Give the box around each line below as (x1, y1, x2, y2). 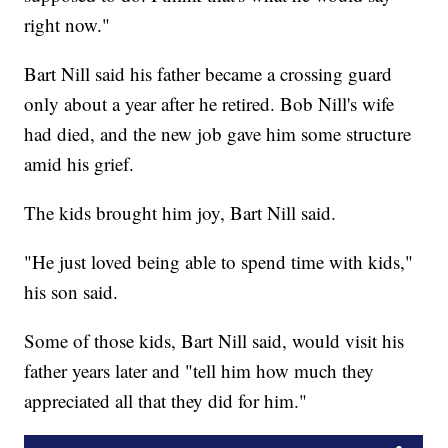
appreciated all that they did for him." (24, 388, 308, 414)
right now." (24, 12, 111, 38)
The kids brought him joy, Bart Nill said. (24, 200, 337, 226)
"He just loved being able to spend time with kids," (24, 249, 414, 275)
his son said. (24, 279, 119, 305)
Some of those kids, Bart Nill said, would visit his (24, 328, 405, 354)
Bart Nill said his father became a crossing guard (24, 61, 393, 87)
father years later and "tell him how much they (24, 358, 375, 384)
